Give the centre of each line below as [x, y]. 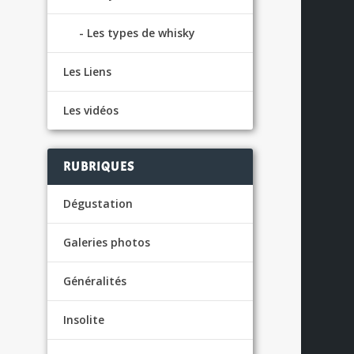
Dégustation [98, 203]
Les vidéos [91, 110]
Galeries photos [107, 242]
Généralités [95, 281]
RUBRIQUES [99, 166]
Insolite [84, 319]
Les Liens [88, 71]
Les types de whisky [141, 32]
